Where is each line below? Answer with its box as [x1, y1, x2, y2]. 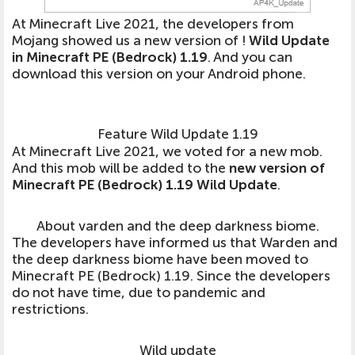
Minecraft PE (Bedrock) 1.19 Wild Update [12, 176, 277, 193]
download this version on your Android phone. [12, 65, 306, 82]
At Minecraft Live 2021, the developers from [12, 15, 294, 32]
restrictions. [12, 300, 89, 318]
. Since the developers [190, 267, 330, 284]
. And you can [208, 48, 292, 66]
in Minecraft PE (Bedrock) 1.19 [12, 48, 208, 66]
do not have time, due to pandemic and [12, 284, 265, 301]
